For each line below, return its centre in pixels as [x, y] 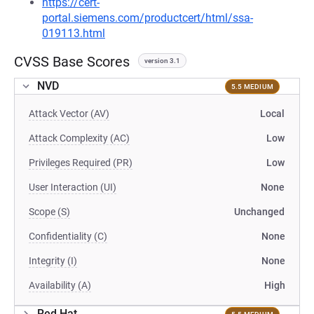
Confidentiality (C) [68, 236]
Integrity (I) [53, 261]
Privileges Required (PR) [81, 163]
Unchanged [259, 212]
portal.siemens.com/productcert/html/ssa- [148, 18]
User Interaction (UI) [73, 187]
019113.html [74, 33]
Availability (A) [60, 285]
